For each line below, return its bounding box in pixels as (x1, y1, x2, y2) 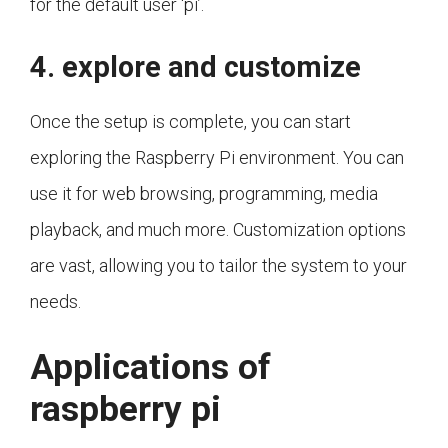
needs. (30, 291, 81, 313)
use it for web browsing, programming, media (30, 183, 378, 205)
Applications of (30, 347, 271, 389)
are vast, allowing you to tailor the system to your (30, 255, 407, 277)
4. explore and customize (30, 50, 361, 85)
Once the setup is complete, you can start (30, 111, 351, 133)
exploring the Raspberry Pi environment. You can (30, 147, 404, 169)
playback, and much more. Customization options (30, 219, 406, 241)
